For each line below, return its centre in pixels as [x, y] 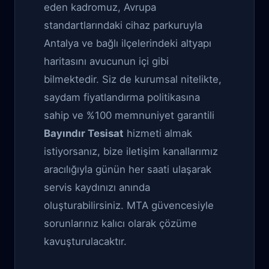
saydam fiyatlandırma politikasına [122, 97]
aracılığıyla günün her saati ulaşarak [128, 169]
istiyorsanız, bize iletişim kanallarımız [131, 151]
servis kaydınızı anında [97, 187]
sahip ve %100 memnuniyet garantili [129, 115]
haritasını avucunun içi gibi [106, 61]
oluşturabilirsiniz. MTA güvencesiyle [129, 205]
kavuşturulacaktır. [85, 241]
